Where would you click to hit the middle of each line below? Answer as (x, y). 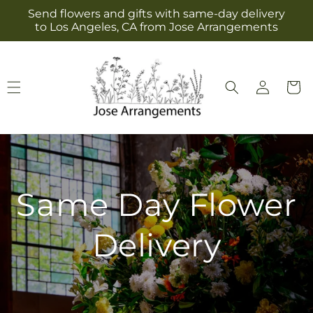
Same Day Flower (156, 204)
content (41, 21)
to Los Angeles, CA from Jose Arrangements (156, 27)
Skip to (39, 8)
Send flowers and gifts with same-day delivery (156, 14)
